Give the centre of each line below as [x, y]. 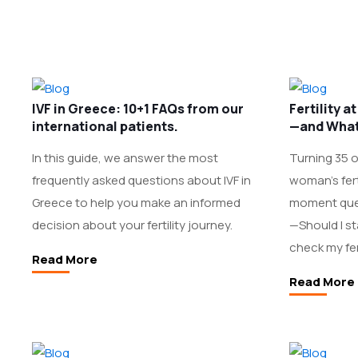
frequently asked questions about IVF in [141, 180]
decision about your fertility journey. [132, 225]
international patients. [105, 126]
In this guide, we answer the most [125, 158]
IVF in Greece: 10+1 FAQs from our [137, 109]
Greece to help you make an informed [136, 203]
